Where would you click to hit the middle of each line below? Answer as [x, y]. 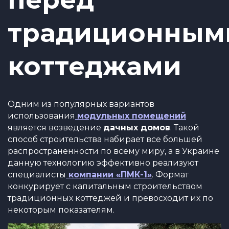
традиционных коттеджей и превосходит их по [110, 198]
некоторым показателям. [61, 210]
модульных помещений [132, 116]
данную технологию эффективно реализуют [103, 163]
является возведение [55, 128]
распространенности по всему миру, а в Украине [113, 151]
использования [41, 116]
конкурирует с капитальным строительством [105, 186]
